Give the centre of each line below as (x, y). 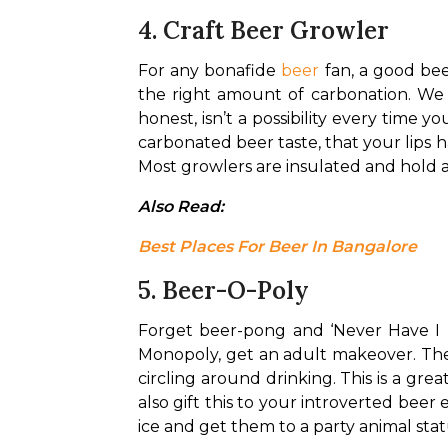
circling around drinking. (239, 378)
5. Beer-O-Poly (223, 290)
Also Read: (183, 206)
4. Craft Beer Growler (263, 30)
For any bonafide (210, 70)
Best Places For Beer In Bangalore (277, 246)
